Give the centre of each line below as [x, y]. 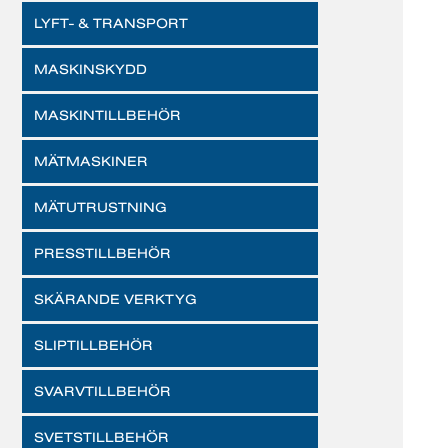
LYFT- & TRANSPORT [111, 23]
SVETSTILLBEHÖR [101, 437]
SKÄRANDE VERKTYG [115, 299]
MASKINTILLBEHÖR [107, 115]
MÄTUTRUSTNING [100, 207]
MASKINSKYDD [90, 69]
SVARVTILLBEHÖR [102, 391]
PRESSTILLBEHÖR [102, 253]
